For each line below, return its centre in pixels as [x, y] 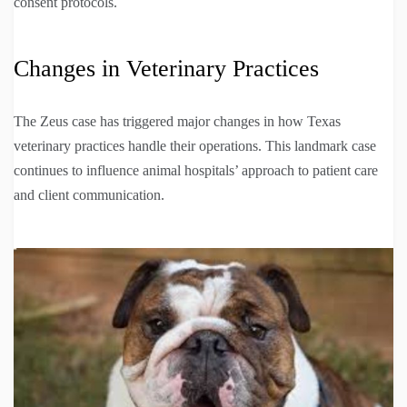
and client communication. [89, 194]
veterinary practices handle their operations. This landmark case [195, 145]
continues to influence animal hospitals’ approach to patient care [196, 170]
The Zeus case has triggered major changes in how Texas [177, 121]
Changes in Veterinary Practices [166, 68]
